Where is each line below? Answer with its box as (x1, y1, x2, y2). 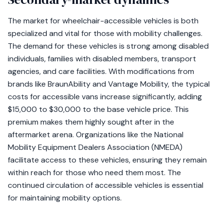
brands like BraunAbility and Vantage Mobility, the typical (8, 79, 210, 89)
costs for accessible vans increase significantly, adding (8, 91, 202, 102)
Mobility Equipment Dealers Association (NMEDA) (8, 142, 182, 152)
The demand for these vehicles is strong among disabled (8, 41, 209, 51)
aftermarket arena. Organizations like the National (8, 129, 183, 140)
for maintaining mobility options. (8, 193, 122, 203)
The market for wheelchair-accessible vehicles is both (8, 16, 199, 26)
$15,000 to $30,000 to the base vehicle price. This (8, 104, 189, 114)
